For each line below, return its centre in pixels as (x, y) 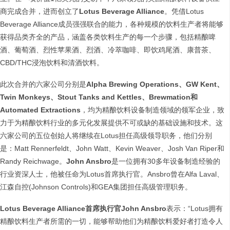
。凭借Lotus (184, 12)
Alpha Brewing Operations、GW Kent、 (155, 84)
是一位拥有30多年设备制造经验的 (166, 161)
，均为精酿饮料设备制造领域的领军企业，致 (152, 110)
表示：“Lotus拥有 (195, 209)
